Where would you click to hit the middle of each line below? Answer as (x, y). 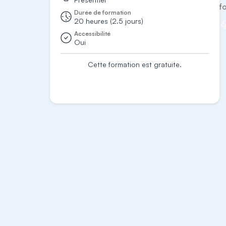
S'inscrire (135, 80)
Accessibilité (93, 34)
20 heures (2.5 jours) (109, 21)
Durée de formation (103, 12)
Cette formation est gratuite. (135, 64)
